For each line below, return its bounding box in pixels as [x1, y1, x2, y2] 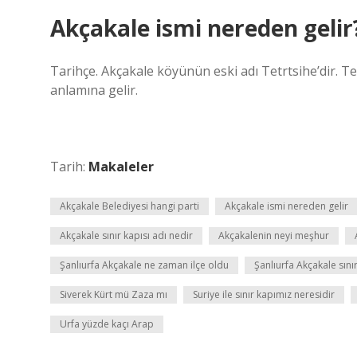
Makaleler [88, 158, 154, 175]
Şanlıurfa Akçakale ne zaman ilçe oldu [60, 258, 229, 272]
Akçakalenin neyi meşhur [218, 229, 329, 242]
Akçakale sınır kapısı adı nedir [60, 229, 193, 242]
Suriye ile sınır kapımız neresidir [193, 288, 335, 301]
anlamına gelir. [50, 81, 138, 99]
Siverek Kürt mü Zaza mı [60, 288, 167, 301]
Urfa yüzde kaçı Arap [60, 317, 154, 331]
